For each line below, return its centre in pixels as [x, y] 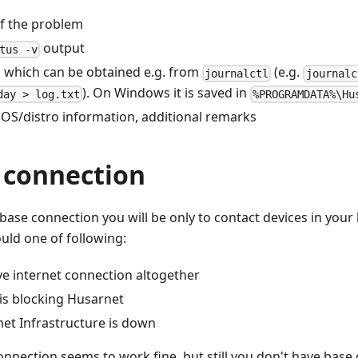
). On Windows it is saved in [167, 93]
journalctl [237, 73]
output [63, 48]
